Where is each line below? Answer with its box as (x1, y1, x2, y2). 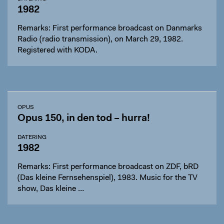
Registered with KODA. (17, 46, 97, 54)
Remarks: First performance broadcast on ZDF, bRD (17, 163, 198, 171)
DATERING (17, 134, 46, 140)
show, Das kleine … (17, 185, 84, 193)
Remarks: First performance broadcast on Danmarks (17, 24, 202, 32)
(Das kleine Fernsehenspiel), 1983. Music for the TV (17, 174, 139, 182)
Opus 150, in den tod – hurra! (17, 113, 150, 123)
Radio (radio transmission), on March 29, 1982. (17, 35, 183, 43)
